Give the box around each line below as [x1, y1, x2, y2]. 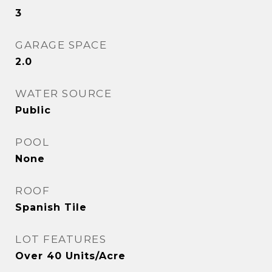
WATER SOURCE [15, 87, 112, 100]
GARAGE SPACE [15, 39, 107, 52]
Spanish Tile [15, 202, 87, 214]
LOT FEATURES [15, 233, 106, 246]
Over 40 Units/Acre [15, 250, 126, 262]
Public [15, 104, 51, 117]
